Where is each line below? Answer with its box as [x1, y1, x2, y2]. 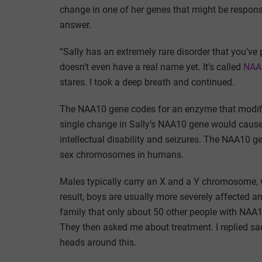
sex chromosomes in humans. [60, 149, 184, 160]
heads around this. [60, 236, 136, 248]
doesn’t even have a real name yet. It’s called [60, 61, 243, 73]
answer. [60, 19, 91, 30]
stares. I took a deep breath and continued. [60, 76, 235, 88]
